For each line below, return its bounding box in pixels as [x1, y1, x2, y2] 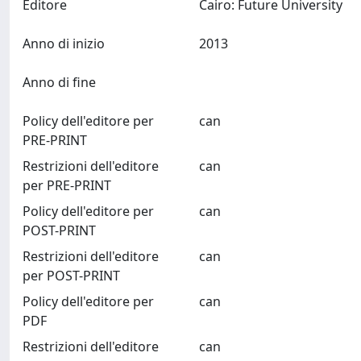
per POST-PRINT [23, 267, 120, 284]
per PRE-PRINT [23, 176, 111, 194]
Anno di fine [23, 73, 96, 91]
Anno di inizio [23, 35, 105, 52]
